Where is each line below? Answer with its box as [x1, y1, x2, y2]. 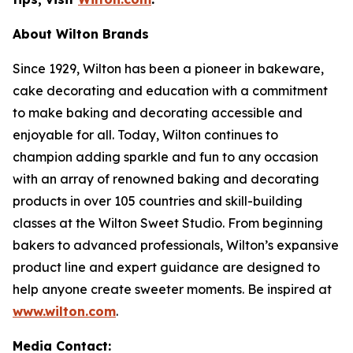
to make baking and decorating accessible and [13, 105, 303, 121]
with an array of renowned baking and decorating [13, 171, 319, 188]
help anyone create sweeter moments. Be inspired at [13, 281, 332, 298]
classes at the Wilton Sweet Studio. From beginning [13, 215, 323, 232]
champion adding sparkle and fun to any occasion [13, 149, 318, 165]
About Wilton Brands [13, 26, 149, 43]
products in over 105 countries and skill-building [13, 193, 303, 210]
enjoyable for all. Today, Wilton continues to [13, 127, 278, 143]
